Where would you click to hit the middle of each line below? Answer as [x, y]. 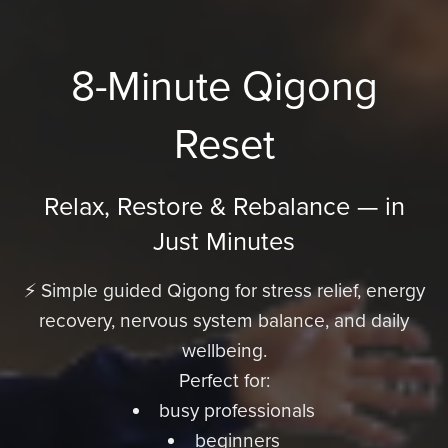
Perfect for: [224, 381]
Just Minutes [224, 242]
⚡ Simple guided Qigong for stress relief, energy [224, 291]
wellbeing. [224, 351]
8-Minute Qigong [224, 87]
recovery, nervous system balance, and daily [224, 321]
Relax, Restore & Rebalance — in [224, 207]
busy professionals [237, 411]
